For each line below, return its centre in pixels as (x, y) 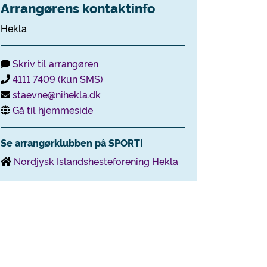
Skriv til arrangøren (55, 63)
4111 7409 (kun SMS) (58, 79)
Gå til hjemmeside (53, 110)
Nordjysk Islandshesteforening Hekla (96, 161)
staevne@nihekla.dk (57, 94)
